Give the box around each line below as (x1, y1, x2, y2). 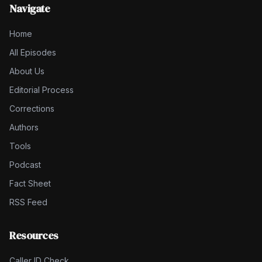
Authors (9, 122, 39, 132)
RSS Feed (9, 197, 47, 207)
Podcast (9, 160, 41, 170)
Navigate (9, 1, 50, 16)
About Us (9, 66, 44, 76)
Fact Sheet (9, 178, 51, 188)
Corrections (9, 104, 54, 113)
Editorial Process (9, 85, 74, 95)
